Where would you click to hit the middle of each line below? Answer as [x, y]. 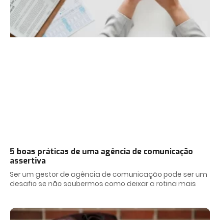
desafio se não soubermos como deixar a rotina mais [103, 184]
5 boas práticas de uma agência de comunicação [101, 152]
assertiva [28, 161]
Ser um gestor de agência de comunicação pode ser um [109, 175]
